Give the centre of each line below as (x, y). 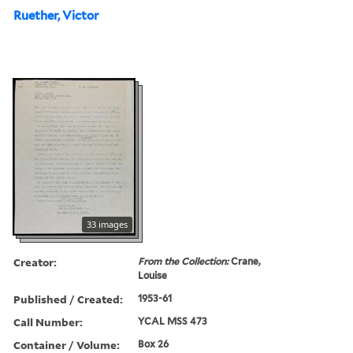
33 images (107, 224)
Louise (153, 275)
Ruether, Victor (56, 15)
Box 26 (154, 344)
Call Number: (48, 321)
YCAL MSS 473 (173, 321)
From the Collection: (185, 261)
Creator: (35, 262)
